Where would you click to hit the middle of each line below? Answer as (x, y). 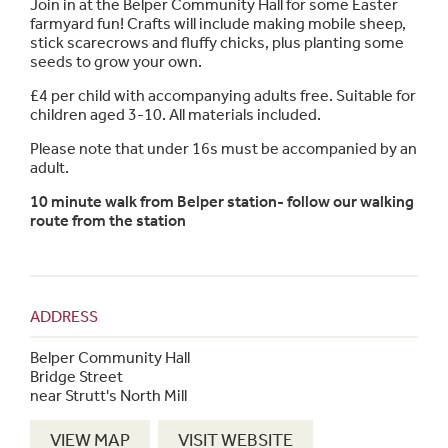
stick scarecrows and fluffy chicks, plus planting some (217, 42)
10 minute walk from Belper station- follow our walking (222, 201)
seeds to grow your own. (116, 61)
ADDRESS (64, 316)
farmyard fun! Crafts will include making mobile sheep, (218, 23)
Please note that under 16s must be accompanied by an (223, 148)
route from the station (108, 220)
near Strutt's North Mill (108, 395)
